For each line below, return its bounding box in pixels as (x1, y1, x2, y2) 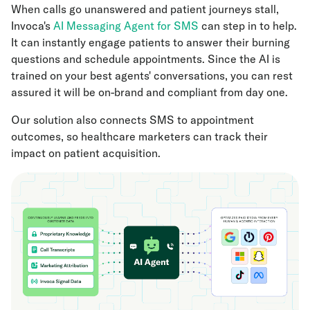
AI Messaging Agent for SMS (53, 19, 199, 33)
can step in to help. (199, 19, 297, 33)
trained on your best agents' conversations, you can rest (11, 69, 293, 83)
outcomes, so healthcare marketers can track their (11, 129, 268, 144)
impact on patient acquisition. (11, 146, 161, 161)
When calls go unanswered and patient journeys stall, (11, 2, 279, 17)
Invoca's (11, 19, 53, 33)
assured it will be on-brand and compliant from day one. (11, 85, 288, 100)
